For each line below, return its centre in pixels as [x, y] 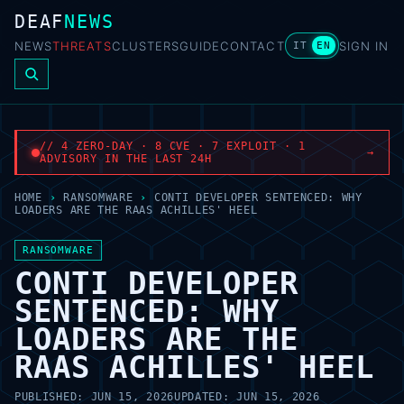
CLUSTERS [145, 46]
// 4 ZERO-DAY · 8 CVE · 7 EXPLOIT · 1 [173, 146]
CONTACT [252, 46]
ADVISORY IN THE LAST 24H [126, 159]
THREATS [82, 46]
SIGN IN [363, 46]
